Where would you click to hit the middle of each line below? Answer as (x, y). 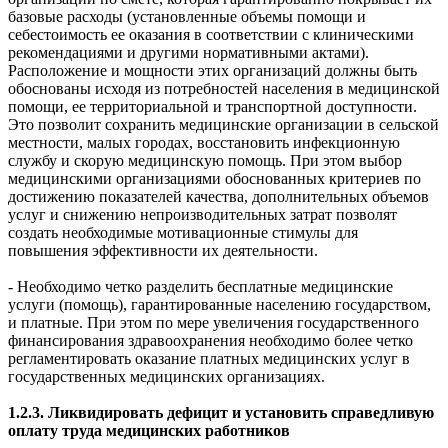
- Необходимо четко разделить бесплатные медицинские (200, 286)
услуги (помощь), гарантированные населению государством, (219, 304)
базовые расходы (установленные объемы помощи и (187, 16)
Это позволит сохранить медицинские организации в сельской (223, 124)
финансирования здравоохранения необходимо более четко (210, 340)
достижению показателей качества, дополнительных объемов (218, 196)
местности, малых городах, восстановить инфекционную (204, 142)
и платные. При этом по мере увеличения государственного (213, 322)
